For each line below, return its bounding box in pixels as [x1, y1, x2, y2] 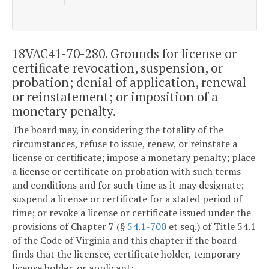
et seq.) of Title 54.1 [166, 220, 256, 234]
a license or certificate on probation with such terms [12, 165, 241, 178]
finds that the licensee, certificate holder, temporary [12, 247, 240, 261]
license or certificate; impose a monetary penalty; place [12, 151, 255, 165]
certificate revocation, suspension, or [12, 59, 223, 76]
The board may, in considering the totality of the [12, 123, 223, 137]
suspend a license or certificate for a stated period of [12, 192, 242, 206]
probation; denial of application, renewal [12, 73, 246, 91]
